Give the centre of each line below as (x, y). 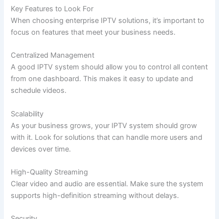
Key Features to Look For (52, 9)
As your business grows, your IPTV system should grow (104, 125)
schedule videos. (39, 91)
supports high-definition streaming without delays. (95, 196)
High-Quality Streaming (50, 172)
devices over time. (41, 149)
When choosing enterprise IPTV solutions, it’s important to (108, 20)
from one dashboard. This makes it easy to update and (102, 79)
